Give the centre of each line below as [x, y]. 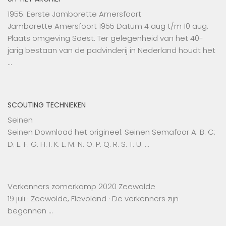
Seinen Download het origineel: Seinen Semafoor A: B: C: [111, 132]
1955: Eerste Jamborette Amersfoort [74, 14]
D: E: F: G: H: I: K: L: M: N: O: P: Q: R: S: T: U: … [78, 144]
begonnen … [30, 211]
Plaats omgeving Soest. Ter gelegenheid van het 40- [105, 38]
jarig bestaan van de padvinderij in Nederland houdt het [111, 50]
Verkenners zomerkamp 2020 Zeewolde [81, 186]
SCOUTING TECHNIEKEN [47, 105]
